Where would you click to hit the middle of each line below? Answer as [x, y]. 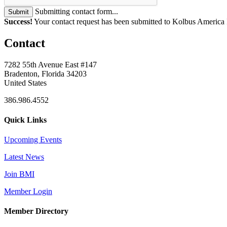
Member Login [28, 192]
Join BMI [19, 174]
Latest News [24, 157]
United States [25, 83]
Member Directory [36, 211]
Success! [18, 21]
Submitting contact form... [77, 11]
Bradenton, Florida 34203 [45, 73]
